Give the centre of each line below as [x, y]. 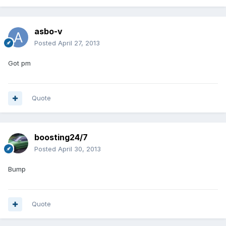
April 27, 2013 [79, 43]
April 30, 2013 [79, 149]
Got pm [19, 63]
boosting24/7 [61, 137]
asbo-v [48, 32]
